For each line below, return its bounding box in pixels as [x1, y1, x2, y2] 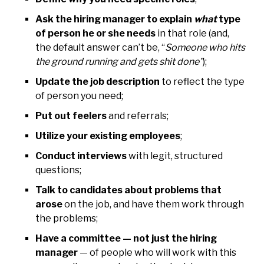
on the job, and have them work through [62, 198, 244, 210]
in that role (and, [156, 27, 229, 39]
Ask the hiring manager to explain [35, 13, 194, 25]
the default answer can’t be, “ [35, 41, 165, 53]
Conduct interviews [35, 150, 127, 161]
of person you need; [35, 90, 123, 101]
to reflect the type [160, 75, 245, 87]
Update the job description [35, 75, 160, 87]
